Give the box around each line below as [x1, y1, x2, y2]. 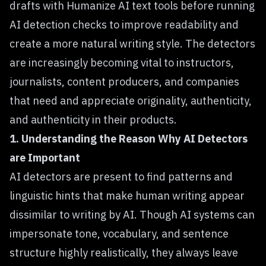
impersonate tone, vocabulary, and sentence [9, 227, 229, 240]
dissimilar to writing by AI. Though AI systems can [9, 208, 255, 221]
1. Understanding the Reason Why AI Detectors [9, 132, 248, 145]
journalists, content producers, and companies [9, 75, 239, 88]
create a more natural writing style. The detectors [9, 37, 255, 50]
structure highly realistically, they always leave [9, 246, 238, 259]
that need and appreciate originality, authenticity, [9, 94, 252, 107]
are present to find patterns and [71, 170, 233, 183]
